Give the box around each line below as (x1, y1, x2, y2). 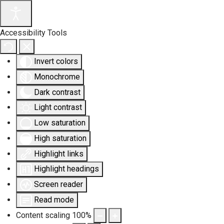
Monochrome (34, 71, 80, 81)
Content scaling (16, 210, 70, 220)
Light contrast (34, 102, 82, 112)
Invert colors (34, 56, 78, 66)
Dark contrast (34, 87, 80, 97)
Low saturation (34, 118, 85, 128)
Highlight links (34, 148, 83, 158)
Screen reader (34, 179, 83, 189)
